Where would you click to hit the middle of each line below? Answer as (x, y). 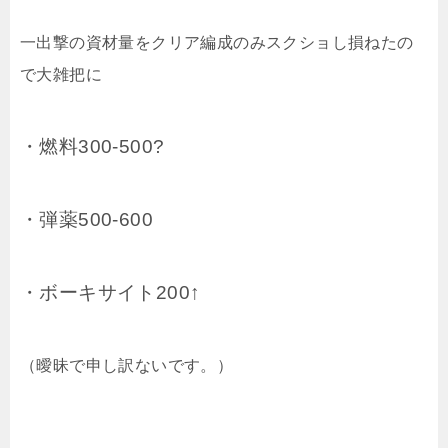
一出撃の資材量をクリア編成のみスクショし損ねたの (217, 42)
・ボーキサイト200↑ (110, 292)
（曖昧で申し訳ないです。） (127, 365)
